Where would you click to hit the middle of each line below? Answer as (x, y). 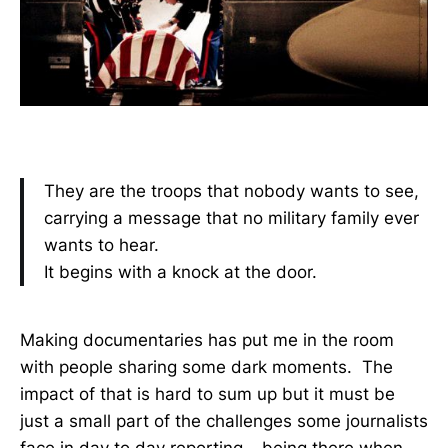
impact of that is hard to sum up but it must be (207, 394)
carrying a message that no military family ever (231, 218)
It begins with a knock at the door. (180, 272)
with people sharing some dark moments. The (206, 367)
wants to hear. (101, 245)
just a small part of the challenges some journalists (224, 421)
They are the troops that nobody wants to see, (231, 191)
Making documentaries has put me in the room (207, 340)
